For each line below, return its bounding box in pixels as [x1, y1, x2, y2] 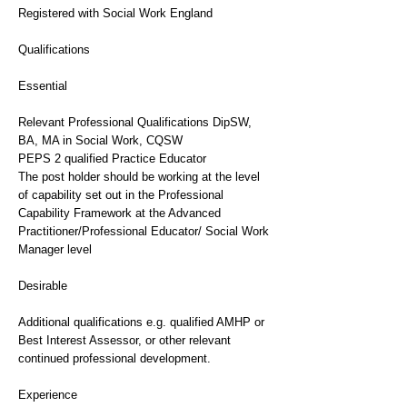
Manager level [18, 243, 92, 256]
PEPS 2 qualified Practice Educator [18, 152, 206, 165]
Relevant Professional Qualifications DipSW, [18, 115, 252, 129]
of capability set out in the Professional [18, 188, 223, 202]
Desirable [18, 279, 67, 293]
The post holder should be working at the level [18, 170, 260, 184]
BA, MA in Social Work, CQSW [18, 134, 183, 147]
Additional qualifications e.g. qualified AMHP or [18, 315, 264, 329]
